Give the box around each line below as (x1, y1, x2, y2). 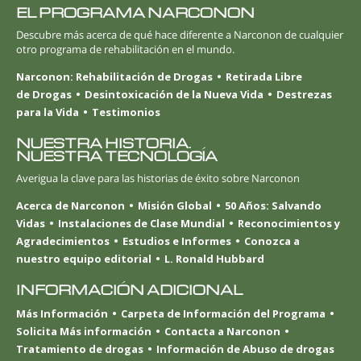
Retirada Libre (226, 68, 302, 84)
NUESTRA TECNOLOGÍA (16, 147, 218, 164)
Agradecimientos (16, 234, 110, 249)
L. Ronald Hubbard (164, 251, 264, 267)
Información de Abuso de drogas (156, 342, 334, 357)
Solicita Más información (16, 324, 151, 339)
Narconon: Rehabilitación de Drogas (16, 68, 213, 84)
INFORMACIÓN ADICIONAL (16, 281, 243, 299)
